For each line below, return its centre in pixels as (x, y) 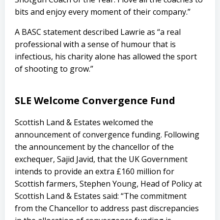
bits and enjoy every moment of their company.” (104, 12)
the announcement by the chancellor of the (94, 147)
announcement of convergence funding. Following (107, 135)
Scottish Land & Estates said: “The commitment (101, 196)
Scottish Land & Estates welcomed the (84, 122)
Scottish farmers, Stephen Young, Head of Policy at (108, 184)
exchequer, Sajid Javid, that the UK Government (101, 159)
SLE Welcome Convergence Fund (96, 100)
